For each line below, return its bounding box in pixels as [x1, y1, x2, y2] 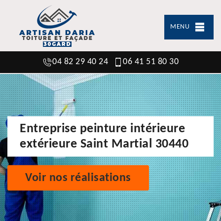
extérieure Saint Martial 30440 [20, 137, 188, 151]
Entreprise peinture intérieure [20, 122, 185, 136]
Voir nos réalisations [25, 172, 131, 184]
